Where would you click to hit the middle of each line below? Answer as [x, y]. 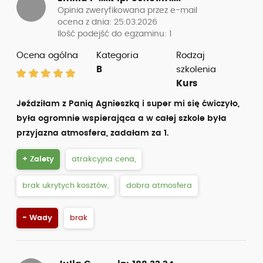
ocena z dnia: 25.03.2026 [107, 22]
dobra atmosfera [159, 186]
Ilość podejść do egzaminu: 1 [114, 34]
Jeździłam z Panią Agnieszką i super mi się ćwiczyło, [128, 104]
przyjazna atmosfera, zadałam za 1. [92, 133]
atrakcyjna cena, [104, 159]
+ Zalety [38, 159]
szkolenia [196, 70]
